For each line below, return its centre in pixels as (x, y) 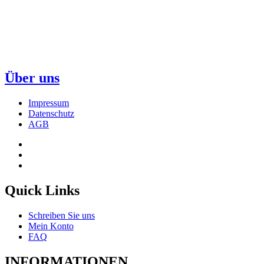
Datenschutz (51, 113)
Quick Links (42, 190)
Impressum (49, 103)
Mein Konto (51, 226)
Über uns (32, 77)
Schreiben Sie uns (62, 215)
